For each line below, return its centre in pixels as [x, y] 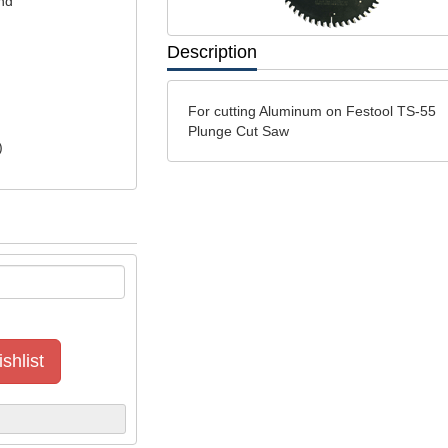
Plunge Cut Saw [238, 131]
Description [211, 52]
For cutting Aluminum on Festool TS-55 [311, 111]
